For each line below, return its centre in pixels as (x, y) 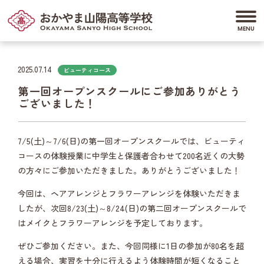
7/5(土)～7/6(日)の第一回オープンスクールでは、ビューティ (131, 141)
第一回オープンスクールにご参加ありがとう (130, 91)
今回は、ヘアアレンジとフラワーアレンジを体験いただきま (129, 193)
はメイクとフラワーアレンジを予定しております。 (113, 223)
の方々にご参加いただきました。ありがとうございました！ (129, 170)
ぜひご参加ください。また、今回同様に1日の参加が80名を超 (131, 246)
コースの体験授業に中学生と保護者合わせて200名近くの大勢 (131, 156)
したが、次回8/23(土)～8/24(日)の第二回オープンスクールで (132, 208)
